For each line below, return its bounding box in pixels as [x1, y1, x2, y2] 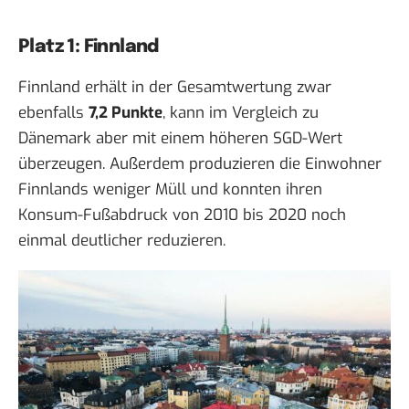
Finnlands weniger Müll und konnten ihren [18, 179, 322, 201]
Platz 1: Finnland [18, 37, 159, 58]
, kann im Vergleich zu [163, 102, 319, 124]
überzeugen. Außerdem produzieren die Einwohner [18, 153, 382, 175]
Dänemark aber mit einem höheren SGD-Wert [18, 128, 342, 150]
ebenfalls [18, 102, 89, 124]
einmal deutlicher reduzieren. [18, 230, 225, 252]
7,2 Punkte [89, 102, 163, 124]
